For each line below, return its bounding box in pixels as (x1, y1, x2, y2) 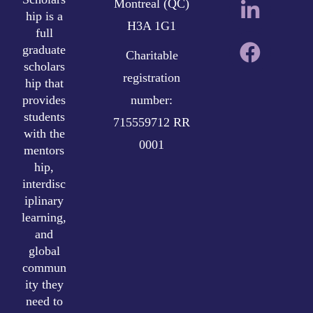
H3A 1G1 (127, 18, 177, 33)
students (23, 109, 65, 124)
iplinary (24, 193, 64, 208)
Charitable (125, 48, 178, 62)
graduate (22, 42, 66, 57)
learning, (22, 210, 67, 224)
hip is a (25, 8, 63, 23)
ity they (24, 277, 64, 291)
